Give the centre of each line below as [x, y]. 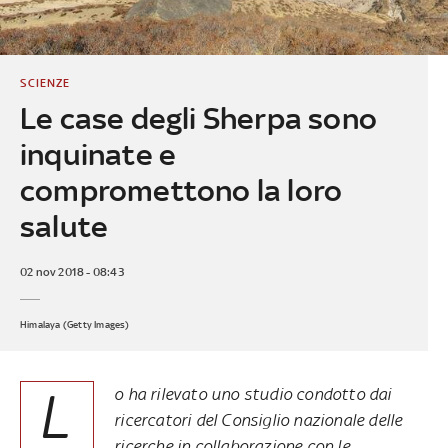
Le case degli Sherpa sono [198, 118]
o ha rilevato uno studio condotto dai [253, 393]
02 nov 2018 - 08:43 [71, 271]
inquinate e [98, 154]
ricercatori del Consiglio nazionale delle [258, 419]
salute [64, 226]
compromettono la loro [181, 190]
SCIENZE [44, 82]
